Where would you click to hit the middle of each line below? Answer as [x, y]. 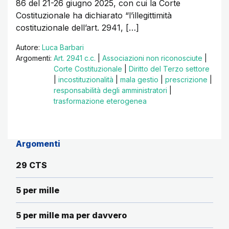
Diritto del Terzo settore [169, 69]
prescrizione [186, 80]
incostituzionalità [86, 80]
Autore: [29, 48]
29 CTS [31, 165]
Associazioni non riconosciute [152, 58]
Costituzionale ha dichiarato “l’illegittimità [94, 16]
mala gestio [139, 80]
